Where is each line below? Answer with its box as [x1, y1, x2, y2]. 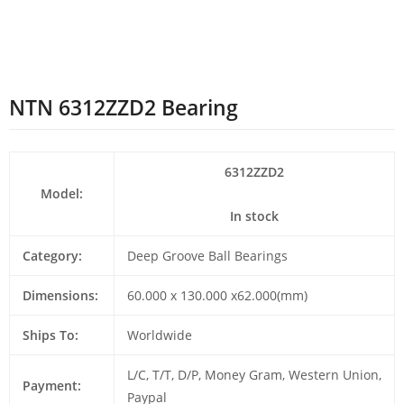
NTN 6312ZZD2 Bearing [9, 94, 238, 123]
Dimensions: [22, 287, 98, 305]
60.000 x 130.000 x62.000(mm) [126, 287, 308, 305]
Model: [41, 185, 83, 203]
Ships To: [22, 326, 78, 344]
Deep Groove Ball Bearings [126, 247, 288, 265]
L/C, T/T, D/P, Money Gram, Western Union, [126, 366, 381, 384]
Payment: [22, 377, 81, 395]
